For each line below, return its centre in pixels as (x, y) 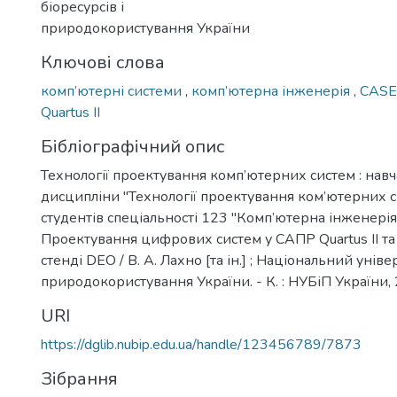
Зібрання (79, 379)
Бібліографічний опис (132, 147)
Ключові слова (103, 62)
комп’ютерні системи (113, 91)
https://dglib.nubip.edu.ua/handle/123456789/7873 (201, 345)
